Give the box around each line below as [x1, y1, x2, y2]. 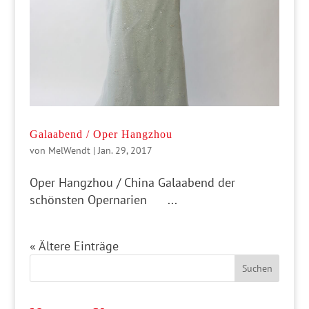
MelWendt [48, 143, 90, 157]
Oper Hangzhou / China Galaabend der [29, 174, 235, 190]
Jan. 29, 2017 [97, 143, 152, 157]
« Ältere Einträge [29, 237, 119, 254]
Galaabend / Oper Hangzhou [29, 128, 172, 140]
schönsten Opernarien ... [29, 191, 177, 208]
